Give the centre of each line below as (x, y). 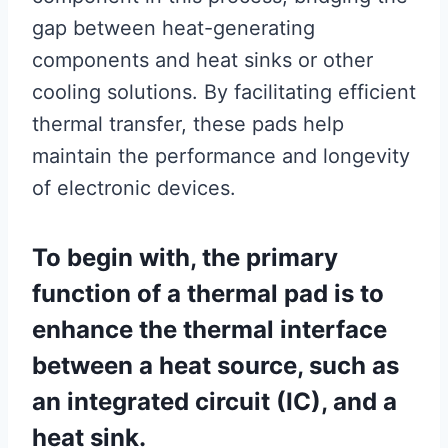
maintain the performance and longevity (221, 156)
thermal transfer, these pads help (188, 124)
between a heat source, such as (215, 366)
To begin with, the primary (185, 258)
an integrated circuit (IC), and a (214, 402)
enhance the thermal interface (209, 330)
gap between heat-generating (173, 28)
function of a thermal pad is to (208, 294)
